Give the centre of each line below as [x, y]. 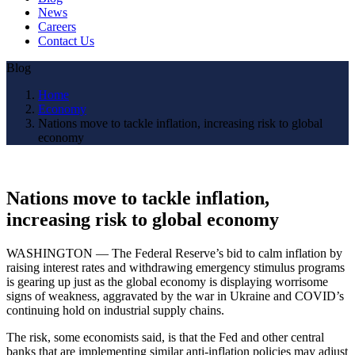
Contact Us [66, 40]
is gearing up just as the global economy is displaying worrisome [167, 281]
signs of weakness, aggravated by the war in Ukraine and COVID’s [175, 296]
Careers [57, 26]
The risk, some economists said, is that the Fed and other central [165, 337]
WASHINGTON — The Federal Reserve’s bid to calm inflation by [174, 253]
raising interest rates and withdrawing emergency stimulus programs [176, 267]
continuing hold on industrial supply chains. [115, 310]
